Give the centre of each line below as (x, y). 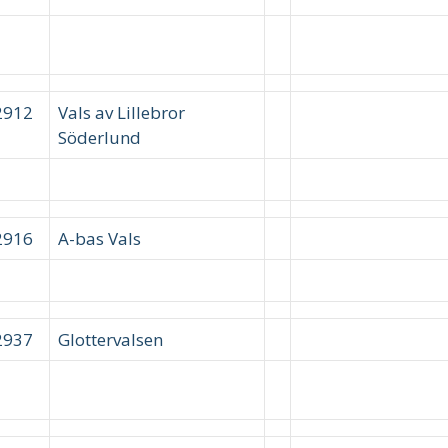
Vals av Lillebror (121, 112)
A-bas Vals (99, 238)
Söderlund (99, 137)
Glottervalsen (110, 339)
